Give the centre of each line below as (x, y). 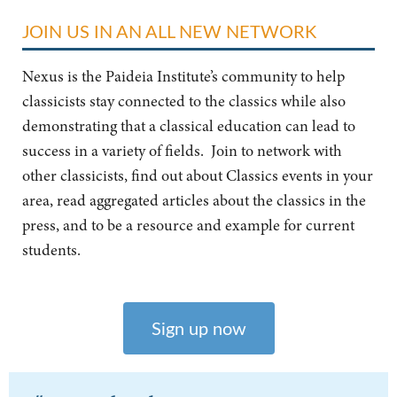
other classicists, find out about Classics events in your (198, 175)
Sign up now (198, 328)
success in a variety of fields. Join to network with (182, 151)
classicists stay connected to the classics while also (184, 101)
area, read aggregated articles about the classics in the (194, 200)
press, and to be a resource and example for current (188, 225)
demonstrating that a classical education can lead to (189, 126)
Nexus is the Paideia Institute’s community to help (183, 76)
